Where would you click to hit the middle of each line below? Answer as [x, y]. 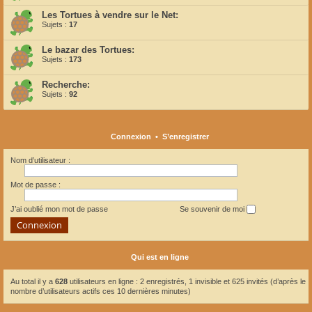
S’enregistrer [185, 136]
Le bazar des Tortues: [88, 49]
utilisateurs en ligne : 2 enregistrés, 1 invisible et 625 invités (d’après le [187, 282]
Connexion [131, 136]
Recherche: [66, 84]
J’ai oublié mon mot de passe [59, 209]
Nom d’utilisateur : [40, 160]
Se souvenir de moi [213, 209]
